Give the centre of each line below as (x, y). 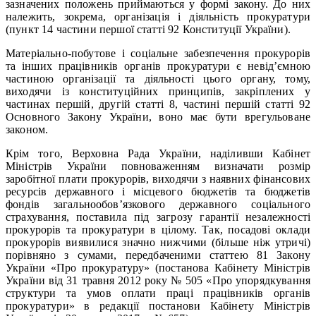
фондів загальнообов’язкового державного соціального (158, 204)
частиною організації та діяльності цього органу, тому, (158, 78)
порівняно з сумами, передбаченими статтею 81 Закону (158, 255)
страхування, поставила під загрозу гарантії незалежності (158, 217)
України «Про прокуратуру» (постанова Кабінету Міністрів (158, 267)
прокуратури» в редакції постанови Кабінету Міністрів (158, 305)
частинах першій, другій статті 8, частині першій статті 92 (158, 104)
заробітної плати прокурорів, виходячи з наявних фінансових (158, 178)
